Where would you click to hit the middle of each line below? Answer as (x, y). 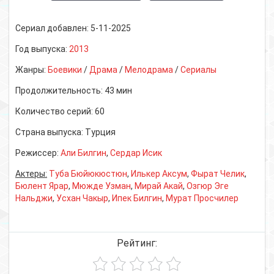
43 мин (118, 90)
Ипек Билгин (137, 198)
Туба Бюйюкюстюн (88, 173)
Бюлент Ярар (42, 186)
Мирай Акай (159, 186)
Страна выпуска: (50, 132)
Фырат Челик (218, 173)
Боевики (65, 69)
